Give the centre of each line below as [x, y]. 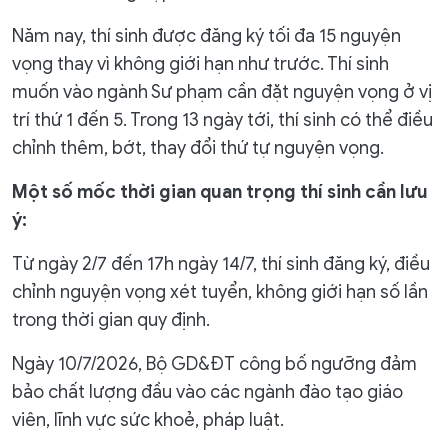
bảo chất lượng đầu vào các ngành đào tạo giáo [207, 392]
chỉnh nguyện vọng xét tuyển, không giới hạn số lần [220, 292]
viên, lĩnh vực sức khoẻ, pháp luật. [148, 420]
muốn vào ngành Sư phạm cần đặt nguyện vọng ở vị [222, 92]
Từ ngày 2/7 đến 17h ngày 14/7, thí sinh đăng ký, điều [221, 264]
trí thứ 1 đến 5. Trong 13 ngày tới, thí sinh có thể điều [222, 120]
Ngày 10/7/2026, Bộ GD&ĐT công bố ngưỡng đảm [214, 364]
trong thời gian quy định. [111, 320]
